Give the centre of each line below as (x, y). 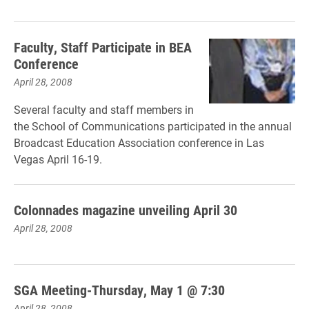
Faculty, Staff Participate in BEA (103, 47)
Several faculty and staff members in (104, 109)
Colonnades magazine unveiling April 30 (126, 210)
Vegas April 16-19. (58, 159)
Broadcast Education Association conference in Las (139, 142)
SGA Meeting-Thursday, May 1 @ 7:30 (119, 290)
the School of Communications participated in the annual (153, 126)
